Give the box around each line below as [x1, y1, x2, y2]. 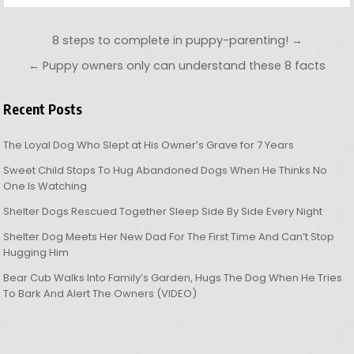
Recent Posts [3, 100, 83, 119]
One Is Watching [3, 179, 88, 194]
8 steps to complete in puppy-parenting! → [51, 32, 303, 49]
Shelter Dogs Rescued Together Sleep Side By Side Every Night [3, 204, 323, 220]
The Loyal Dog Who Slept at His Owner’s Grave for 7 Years [3, 137, 295, 153]
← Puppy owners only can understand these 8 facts [28, 58, 326, 74]
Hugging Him [3, 245, 70, 261]
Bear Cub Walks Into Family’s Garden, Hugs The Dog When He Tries [3, 270, 343, 286]
